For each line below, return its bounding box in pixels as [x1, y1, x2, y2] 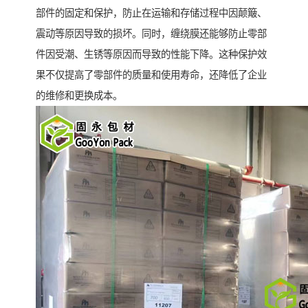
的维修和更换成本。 [36, 90, 122, 102]
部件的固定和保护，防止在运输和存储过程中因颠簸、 [36, 8, 267, 19]
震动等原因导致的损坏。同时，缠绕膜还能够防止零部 [36, 28, 267, 40]
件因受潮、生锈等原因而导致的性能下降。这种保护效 [36, 49, 267, 60]
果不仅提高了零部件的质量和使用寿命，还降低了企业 [36, 69, 267, 81]
